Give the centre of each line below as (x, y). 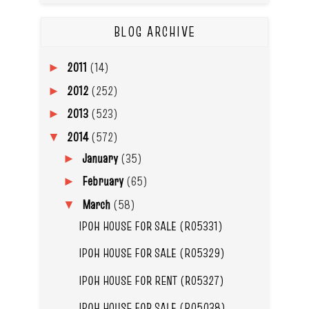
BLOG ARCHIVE (154, 32)
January (101, 158)
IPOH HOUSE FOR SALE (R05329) (151, 253)
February (104, 181)
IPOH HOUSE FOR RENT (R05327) (151, 280)
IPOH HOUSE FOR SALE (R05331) (150, 226)
